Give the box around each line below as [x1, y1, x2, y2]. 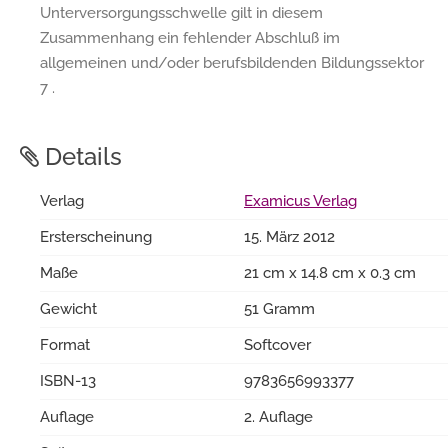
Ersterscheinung [40, 227, 152, 246]
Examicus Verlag [244, 191, 357, 210]
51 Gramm [244, 299, 315, 318]
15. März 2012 [244, 227, 335, 246]
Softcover [244, 335, 311, 354]
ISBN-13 [40, 371, 96, 390]
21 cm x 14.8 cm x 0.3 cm [244, 263, 416, 282]
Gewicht [40, 299, 97, 318]
